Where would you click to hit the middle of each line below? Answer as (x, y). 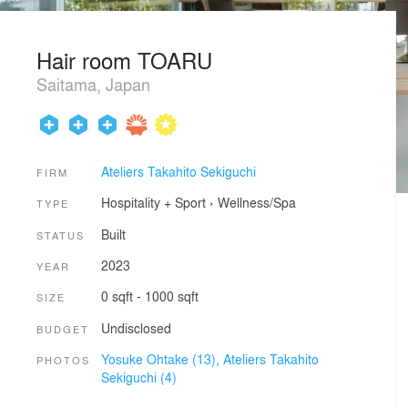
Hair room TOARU (124, 60)
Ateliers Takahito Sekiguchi (178, 171)
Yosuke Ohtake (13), (162, 358)
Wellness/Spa (256, 203)
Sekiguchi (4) (138, 377)
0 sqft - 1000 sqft (149, 296)
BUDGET (63, 328)
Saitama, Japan (93, 84)
